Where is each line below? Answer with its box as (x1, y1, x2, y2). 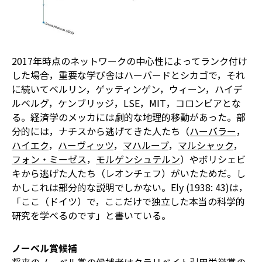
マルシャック (178, 138, 233, 153)
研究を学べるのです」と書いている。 (12, 208, 171, 223)
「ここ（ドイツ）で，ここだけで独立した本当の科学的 (12, 194, 245, 209)
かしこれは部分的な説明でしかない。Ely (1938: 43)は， (12, 180, 248, 195)
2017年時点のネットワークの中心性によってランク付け (12, 54, 247, 68)
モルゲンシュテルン (96, 152, 180, 167)
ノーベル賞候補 (12, 241, 77, 256)
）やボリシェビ (180, 152, 246, 167)
